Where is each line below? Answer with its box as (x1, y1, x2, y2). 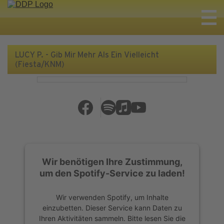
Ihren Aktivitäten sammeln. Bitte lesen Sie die (38, 213, 185, 222)
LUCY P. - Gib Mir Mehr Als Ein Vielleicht (15, 50, 159, 59)
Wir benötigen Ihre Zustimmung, (41, 156, 182, 167)
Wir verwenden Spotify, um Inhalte (55, 192, 168, 201)
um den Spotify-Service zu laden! (39, 167, 185, 178)
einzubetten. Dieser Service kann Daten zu (42, 203, 182, 212)
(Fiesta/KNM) (15, 59, 64, 69)
